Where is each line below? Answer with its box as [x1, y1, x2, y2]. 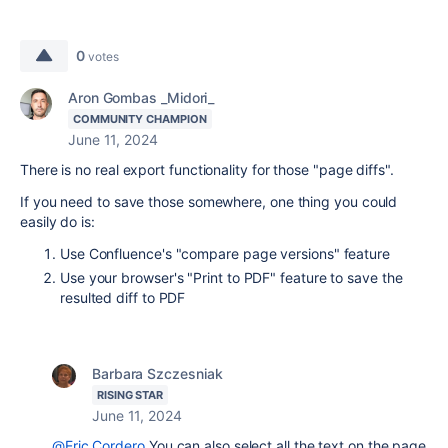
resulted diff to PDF [60, 289, 186, 306]
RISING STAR [97, 388, 164, 402]
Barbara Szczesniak [92, 365, 223, 382]
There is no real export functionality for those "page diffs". [20, 161, 398, 178]
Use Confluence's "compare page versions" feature [60, 245, 390, 262]
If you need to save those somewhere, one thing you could [20, 193, 398, 210]
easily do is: [20, 213, 95, 230]
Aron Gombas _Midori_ [68, 89, 215, 106]
